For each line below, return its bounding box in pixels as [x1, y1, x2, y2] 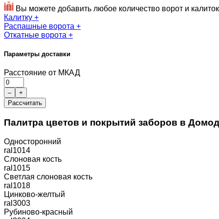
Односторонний [4, 137, 61, 146]
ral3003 [4, 198, 30, 207]
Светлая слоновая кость [4, 172, 92, 181]
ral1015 [4, 163, 30, 172]
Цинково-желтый [4, 190, 65, 198]
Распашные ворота [4, 22, 76, 30]
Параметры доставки [4, 50, 70, 58]
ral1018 [4, 181, 30, 190]
